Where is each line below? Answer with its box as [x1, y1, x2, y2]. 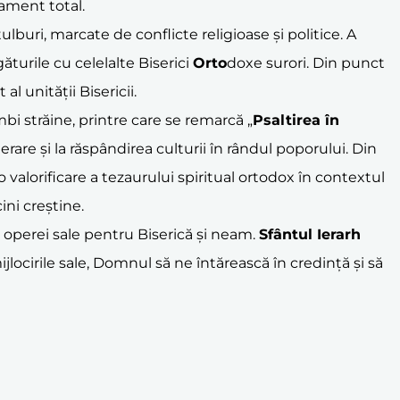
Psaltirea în [253, 111, 339, 129]
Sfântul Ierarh [259, 225, 361, 243]
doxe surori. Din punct [227, 54, 385, 71]
